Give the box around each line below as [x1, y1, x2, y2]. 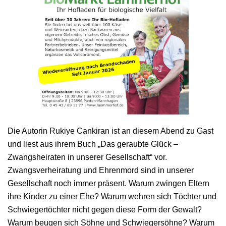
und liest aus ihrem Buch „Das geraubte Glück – [8, 139, 178, 148]
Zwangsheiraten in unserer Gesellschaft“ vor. [8, 152, 167, 161]
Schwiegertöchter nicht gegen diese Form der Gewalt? [8, 205, 202, 214]
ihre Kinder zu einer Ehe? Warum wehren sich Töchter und [8, 192, 216, 201]
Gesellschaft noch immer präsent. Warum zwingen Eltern [8, 179, 209, 188]
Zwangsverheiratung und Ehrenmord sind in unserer [8, 165, 194, 175]
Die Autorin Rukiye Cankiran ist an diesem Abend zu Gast [8, 126, 213, 135]
